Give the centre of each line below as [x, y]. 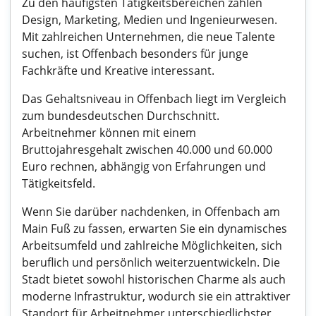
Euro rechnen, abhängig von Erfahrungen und [144, 166]
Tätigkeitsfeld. [59, 183]
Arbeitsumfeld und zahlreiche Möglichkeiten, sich [152, 245]
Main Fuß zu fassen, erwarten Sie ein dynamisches [154, 229]
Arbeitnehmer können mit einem [109, 133]
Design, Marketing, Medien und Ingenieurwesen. [150, 20]
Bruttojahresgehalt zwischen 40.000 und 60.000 [147, 150]
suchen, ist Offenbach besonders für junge [135, 54]
